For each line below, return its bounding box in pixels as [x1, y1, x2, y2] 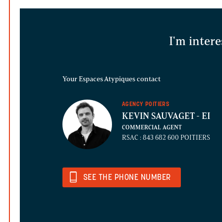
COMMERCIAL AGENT [122, 124, 182, 131]
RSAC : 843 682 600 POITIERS [122, 133, 210, 142]
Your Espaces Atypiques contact [62, 75, 161, 84]
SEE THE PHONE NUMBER [83, 174, 171, 182]
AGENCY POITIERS [122, 102, 170, 108]
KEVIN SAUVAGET [122, 111, 196, 122]
